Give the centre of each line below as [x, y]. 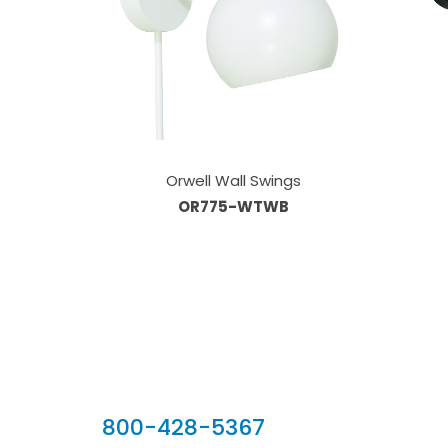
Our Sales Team [225, 394]
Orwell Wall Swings [233, 180]
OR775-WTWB [233, 206]
